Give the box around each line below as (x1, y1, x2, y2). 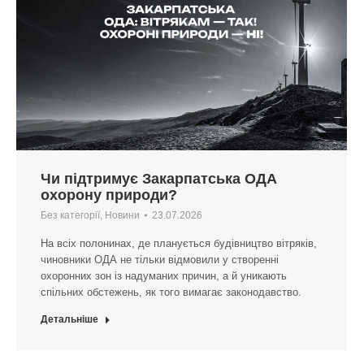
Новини (105, 210, 140, 222)
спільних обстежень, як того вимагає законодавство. (41, 286, 301, 299)
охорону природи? (41, 187, 177, 204)
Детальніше (41, 314, 98, 326)
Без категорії (41, 210, 100, 222)
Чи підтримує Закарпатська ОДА (41, 171, 277, 188)
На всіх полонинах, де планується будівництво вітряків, (41, 237, 317, 250)
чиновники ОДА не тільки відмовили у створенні (41, 253, 279, 266)
